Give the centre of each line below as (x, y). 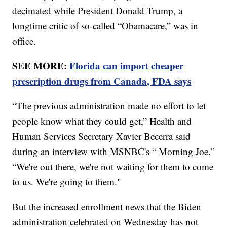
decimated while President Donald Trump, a (98, 11)
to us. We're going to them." (67, 182)
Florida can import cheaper (127, 66)
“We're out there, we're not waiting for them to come (113, 167)
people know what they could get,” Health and (102, 121)
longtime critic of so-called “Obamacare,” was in (105, 26)
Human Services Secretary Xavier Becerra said (102, 136)
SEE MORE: (41, 66)
